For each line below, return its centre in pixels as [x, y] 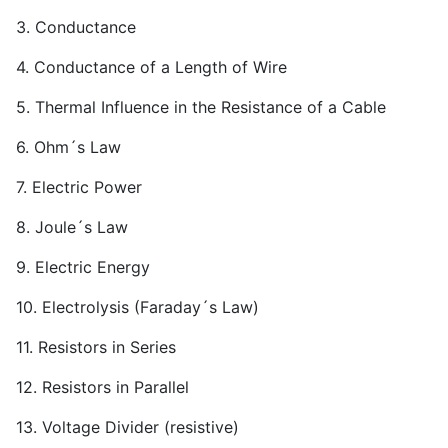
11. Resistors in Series [96, 347]
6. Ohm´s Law [68, 147]
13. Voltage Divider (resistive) [127, 427]
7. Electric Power [79, 187]
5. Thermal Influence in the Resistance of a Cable [201, 107]
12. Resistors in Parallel [102, 387]
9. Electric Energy [83, 267]
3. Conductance [76, 27]
